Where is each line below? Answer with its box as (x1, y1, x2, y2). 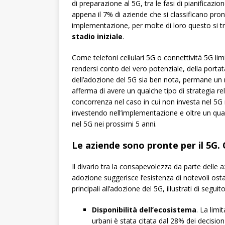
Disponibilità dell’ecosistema (92, 205, 196, 215)
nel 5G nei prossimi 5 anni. (72, 119, 157, 129)
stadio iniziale (72, 32, 123, 42)
